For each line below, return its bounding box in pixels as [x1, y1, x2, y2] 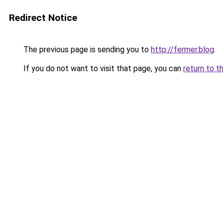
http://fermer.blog [151, 45, 214, 54]
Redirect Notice [9, 12, 77, 23]
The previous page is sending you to [21, 45, 151, 54]
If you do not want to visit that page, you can [21, 64, 183, 73]
